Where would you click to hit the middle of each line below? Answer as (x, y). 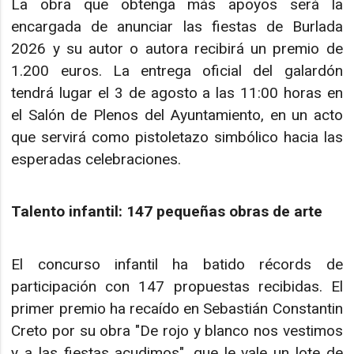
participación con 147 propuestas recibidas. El (177, 286)
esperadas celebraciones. (96, 159)
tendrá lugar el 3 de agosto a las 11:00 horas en (177, 92)
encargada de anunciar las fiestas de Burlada (177, 26)
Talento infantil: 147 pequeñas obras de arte (167, 212)
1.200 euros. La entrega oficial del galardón (177, 70)
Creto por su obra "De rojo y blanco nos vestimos (177, 330)
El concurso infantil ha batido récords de (177, 264)
